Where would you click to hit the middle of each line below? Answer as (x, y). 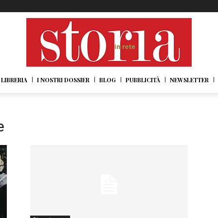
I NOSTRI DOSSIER (64, 80)
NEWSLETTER (190, 80)
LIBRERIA (14, 80)
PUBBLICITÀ (143, 80)
